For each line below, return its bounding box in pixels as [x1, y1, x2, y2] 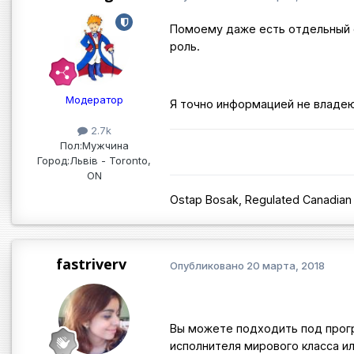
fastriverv [55, 254, 126, 274]
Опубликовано [170, 258, 247, 272]
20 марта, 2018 [247, 258, 325, 272]
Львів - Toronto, [70, 154, 151, 168]
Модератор [65, 93, 123, 107]
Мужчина [81, 139, 129, 153]
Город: [37, 154, 70, 168]
